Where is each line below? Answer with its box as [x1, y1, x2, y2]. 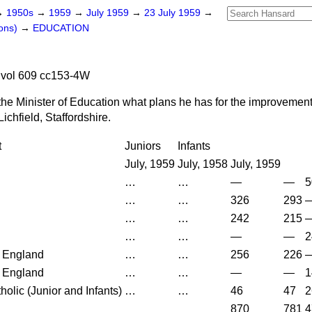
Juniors [125, 140, 161, 152]
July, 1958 [178, 158, 228, 170]
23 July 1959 [144, 8, 203, 18]
